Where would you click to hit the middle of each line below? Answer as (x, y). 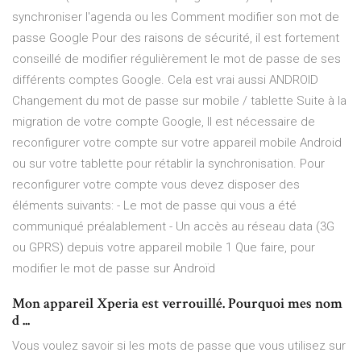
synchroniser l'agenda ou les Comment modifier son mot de (176, 17)
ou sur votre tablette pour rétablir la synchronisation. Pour (168, 164)
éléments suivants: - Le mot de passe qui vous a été (154, 206)
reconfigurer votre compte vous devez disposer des (156, 185)
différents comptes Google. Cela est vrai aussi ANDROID (165, 80)
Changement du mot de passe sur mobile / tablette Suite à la (179, 101)
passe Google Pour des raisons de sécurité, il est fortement (176, 38)
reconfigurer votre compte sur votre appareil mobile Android (177, 143)
